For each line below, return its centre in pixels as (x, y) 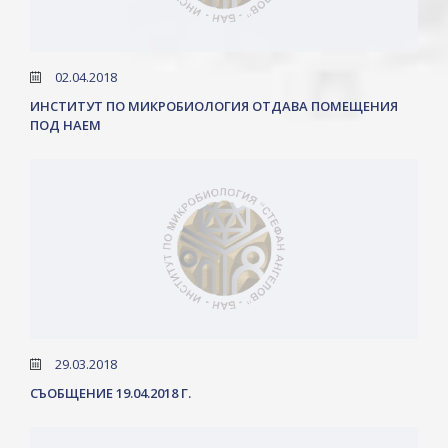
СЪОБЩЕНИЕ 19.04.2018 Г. (110, 393)
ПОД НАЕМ (65, 125)
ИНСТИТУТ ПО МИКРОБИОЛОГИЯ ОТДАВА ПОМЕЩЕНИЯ (214, 106)
